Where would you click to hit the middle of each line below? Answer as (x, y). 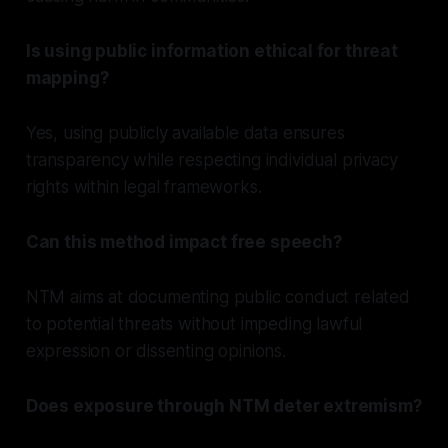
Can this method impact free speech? (183, 241)
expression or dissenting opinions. (155, 350)
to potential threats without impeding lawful (194, 323)
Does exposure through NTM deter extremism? (223, 405)
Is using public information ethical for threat (211, 50)
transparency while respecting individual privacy (211, 159)
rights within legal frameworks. (143, 186)
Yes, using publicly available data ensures (185, 132)
